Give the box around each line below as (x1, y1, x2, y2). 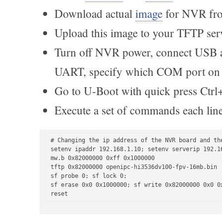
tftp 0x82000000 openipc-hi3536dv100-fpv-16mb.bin (51, 164, 217, 170)
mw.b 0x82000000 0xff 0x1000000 (51, 155, 155, 162)
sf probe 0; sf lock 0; (51, 172, 127, 179)
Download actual (55, 6, 135, 21)
